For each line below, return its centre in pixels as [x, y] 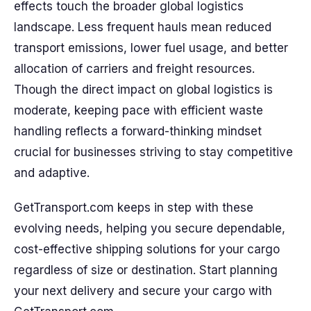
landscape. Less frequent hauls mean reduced [143, 27]
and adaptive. [52, 173]
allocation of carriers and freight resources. [134, 69]
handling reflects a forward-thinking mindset [138, 131]
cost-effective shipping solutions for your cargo [147, 249]
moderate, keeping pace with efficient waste [138, 110]
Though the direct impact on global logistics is [143, 90]
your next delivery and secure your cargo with [143, 291]
